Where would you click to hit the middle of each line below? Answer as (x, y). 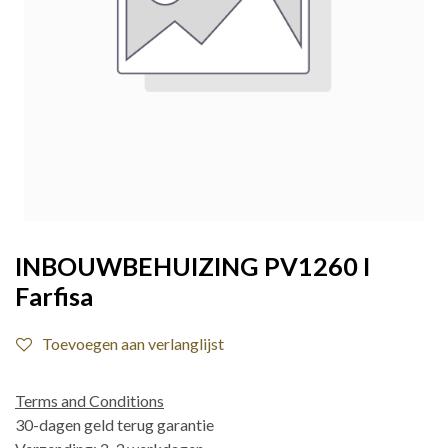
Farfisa (54, 296)
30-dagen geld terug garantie (114, 424)
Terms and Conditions (89, 400)
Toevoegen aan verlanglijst (133, 343)
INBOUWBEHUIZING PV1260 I (192, 266)
